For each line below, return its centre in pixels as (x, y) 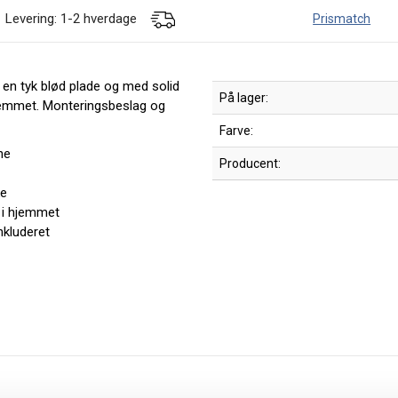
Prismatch (342, 19)
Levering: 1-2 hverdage (77, 19)
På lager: (244, 98)
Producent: (256, 163)
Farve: (243, 131)
